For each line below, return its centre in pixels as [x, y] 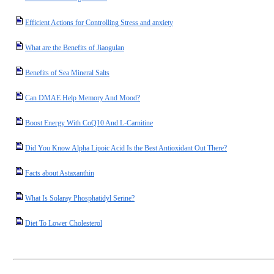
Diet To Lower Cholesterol [64, 223]
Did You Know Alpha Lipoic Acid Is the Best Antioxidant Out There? [126, 148]
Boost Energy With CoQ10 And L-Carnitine [89, 123]
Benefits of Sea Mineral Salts [67, 73]
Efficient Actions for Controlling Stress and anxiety [99, 23]
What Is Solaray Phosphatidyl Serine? [80, 198]
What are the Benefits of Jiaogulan [75, 48]
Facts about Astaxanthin [60, 173]
